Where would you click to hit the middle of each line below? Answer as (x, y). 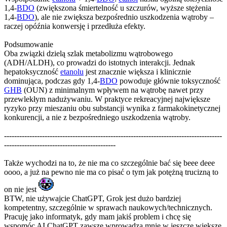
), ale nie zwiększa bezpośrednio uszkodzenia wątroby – (124, 17)
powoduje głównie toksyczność (169, 81)
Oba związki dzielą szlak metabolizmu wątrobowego (88, 53)
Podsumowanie (29, 44)
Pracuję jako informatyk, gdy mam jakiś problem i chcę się (98, 216)
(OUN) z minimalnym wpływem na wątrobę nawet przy (113, 90)
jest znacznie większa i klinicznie (137, 71)
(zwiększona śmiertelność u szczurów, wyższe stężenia (123, 8)
